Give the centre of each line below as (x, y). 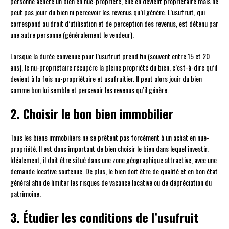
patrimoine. (26, 194)
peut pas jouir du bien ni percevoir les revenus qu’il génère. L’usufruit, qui (108, 12)
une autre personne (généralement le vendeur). (72, 35)
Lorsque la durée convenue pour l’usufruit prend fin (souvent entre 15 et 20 (110, 56)
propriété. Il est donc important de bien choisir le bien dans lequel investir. (109, 149)
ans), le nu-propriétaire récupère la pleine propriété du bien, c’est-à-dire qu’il (114, 67)
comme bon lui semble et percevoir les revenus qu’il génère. (89, 90)
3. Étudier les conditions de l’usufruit (104, 217)
